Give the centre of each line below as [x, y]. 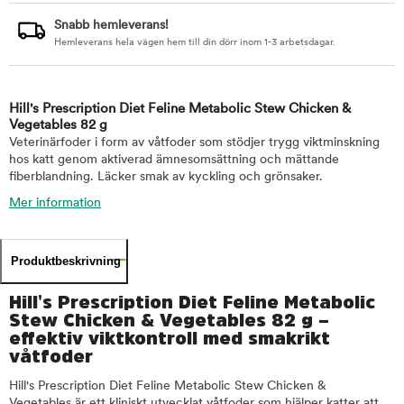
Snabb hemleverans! [111, 26]
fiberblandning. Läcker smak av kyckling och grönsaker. [166, 177]
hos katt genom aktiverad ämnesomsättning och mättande [174, 160]
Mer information [55, 203]
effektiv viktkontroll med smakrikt [170, 338]
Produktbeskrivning [66, 261]
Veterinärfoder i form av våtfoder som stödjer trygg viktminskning [194, 143]
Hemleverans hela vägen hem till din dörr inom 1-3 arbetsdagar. [195, 43]
